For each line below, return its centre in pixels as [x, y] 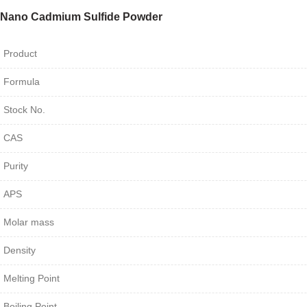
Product [20, 54]
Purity [16, 166]
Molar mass [29, 222]
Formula [22, 82]
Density [20, 250]
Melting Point [32, 279]
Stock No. [24, 110]
